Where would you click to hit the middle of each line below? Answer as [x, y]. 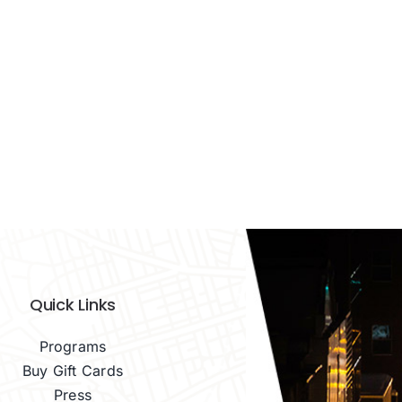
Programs [73, 347]
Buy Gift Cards [73, 371]
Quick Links [73, 304]
